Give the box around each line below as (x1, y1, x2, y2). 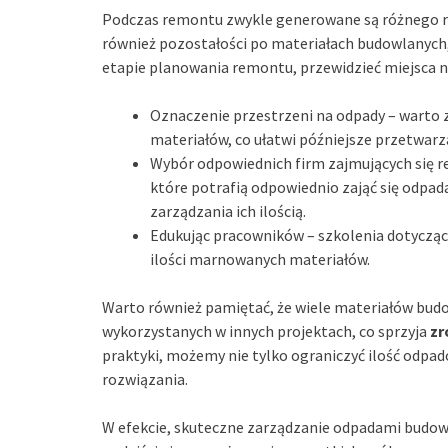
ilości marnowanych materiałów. (150, 248, 370, 269)
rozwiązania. (102, 368, 188, 389)
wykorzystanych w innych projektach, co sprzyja (102, 320, 430, 341)
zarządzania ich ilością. (150, 200, 306, 221)
